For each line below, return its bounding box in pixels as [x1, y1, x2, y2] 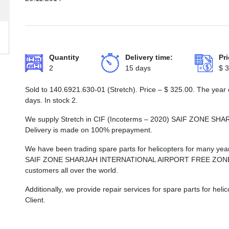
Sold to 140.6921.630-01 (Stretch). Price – [25, 85, 164, 94]
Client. [25, 196, 45, 204]
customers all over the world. [25, 166, 118, 174]
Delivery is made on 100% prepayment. [25, 126, 152, 134]
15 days [125, 64, 151, 72]
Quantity [49, 53, 79, 61]
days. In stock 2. [25, 96, 78, 104]
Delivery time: [125, 53, 173, 61]
